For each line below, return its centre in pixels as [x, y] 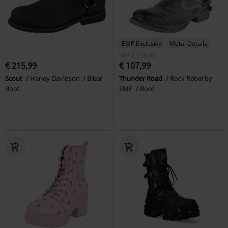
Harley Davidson [56, 78]
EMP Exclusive [142, 43]
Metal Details [188, 43]
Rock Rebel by [191, 78]
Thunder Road [141, 78]
